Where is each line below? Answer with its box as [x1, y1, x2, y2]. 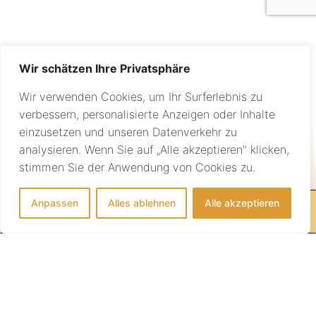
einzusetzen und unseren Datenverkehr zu [19, 125, 237, 139]
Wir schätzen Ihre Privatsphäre [19, 61, 190, 75]
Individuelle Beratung [99, 157, 226, 171]
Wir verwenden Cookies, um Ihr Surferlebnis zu [19, 90, 262, 104]
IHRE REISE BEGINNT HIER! [47, 202, 213, 220]
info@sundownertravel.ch [82, 229, 234, 244]
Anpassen [30, 197, 78, 209]
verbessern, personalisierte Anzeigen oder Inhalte [19, 107, 275, 121]
